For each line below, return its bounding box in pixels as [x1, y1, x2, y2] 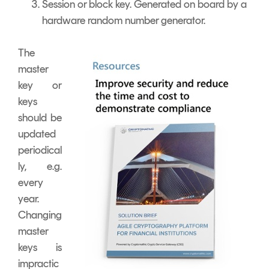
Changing [18, 208, 62, 222]
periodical [18, 143, 62, 157]
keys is [18, 240, 62, 254]
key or [18, 78, 62, 92]
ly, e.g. [18, 159, 62, 173]
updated [18, 127, 56, 141]
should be [18, 110, 62, 124]
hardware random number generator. [42, 13, 205, 27]
